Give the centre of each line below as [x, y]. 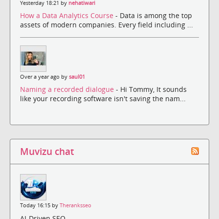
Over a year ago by [44, 77]
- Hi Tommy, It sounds [151, 89]
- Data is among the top [154, 15]
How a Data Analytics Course [68, 15]
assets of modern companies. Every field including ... [107, 24]
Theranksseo [76, 206]
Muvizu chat [47, 152]
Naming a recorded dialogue [68, 89]
